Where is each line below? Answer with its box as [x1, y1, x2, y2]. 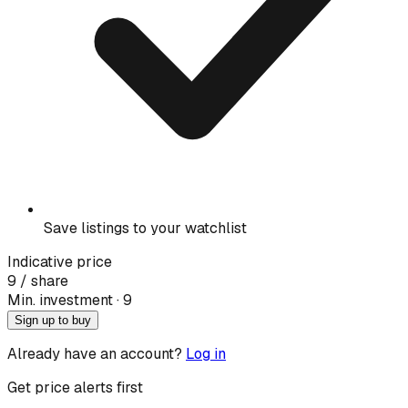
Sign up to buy [15, 312, 91, 327]
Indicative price [7, 251, 112, 271]
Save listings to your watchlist [44, 218, 247, 238]
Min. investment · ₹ [7, 290, 123, 310]
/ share [16, 270, 68, 291]
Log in [186, 343, 226, 363]
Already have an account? [7, 343, 182, 363]
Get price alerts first [7, 377, 143, 397]
